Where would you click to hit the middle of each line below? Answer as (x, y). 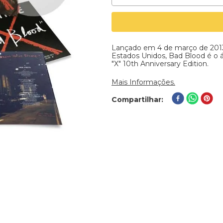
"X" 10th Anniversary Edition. (160, 64)
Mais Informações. (143, 82)
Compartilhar (136, 99)
